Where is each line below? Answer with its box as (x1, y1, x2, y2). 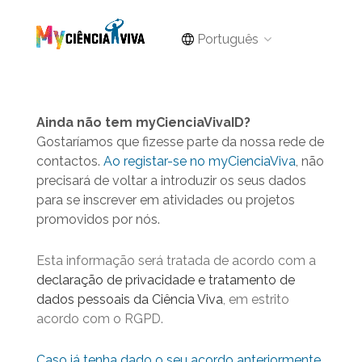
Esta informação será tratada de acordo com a (36, 253, 316, 268)
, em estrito (223, 292, 289, 307)
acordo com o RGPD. (36, 311, 163, 326)
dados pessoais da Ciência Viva (36, 292, 223, 307)
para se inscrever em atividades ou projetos (36, 192, 295, 208)
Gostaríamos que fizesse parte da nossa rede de (36, 134, 324, 149)
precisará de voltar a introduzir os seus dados (36, 173, 306, 188)
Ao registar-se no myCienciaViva (103, 154, 296, 169)
